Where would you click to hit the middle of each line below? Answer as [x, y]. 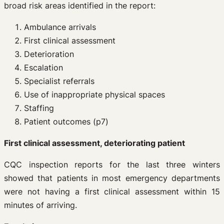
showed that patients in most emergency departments [112, 178]
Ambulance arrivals [60, 27]
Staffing [39, 108]
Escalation [43, 67]
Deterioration [49, 54]
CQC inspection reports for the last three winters [112, 164]
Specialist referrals [59, 81]
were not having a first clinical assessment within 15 [112, 191]
